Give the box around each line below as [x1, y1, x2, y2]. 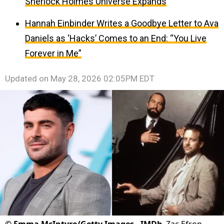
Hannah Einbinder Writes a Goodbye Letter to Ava [25, 18, 218, 28]
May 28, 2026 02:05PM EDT [50, 73, 154, 83]
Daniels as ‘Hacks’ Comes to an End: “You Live [25, 33, 206, 43]
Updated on [5, 73, 50, 83]
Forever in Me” [25, 48, 81, 58]
